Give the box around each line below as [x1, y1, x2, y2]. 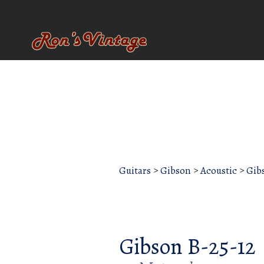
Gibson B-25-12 [119, 231, 256, 262]
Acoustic [200, 164, 237, 178]
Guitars [119, 164, 151, 178]
